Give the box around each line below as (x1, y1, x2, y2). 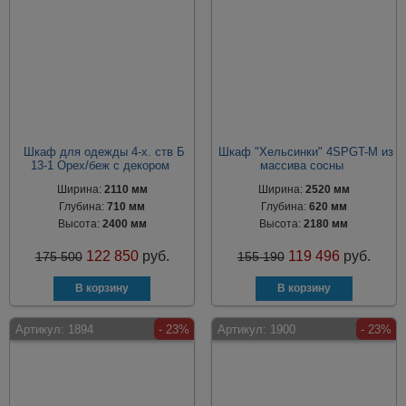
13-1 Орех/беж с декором (30, 159, 169, 172)
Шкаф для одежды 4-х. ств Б (24, 145, 186, 159)
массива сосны (259, 159, 343, 172)
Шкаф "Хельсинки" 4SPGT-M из (218, 145, 394, 159)
